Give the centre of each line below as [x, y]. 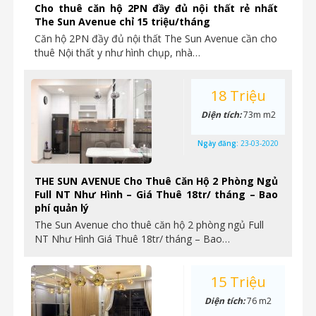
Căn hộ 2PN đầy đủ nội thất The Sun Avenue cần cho [156, 38]
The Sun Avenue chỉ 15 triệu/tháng [122, 22]
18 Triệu [238, 96]
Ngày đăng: [219, 143]
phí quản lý [62, 208]
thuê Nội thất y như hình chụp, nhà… [117, 53]
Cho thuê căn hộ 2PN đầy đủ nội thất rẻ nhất [156, 8]
